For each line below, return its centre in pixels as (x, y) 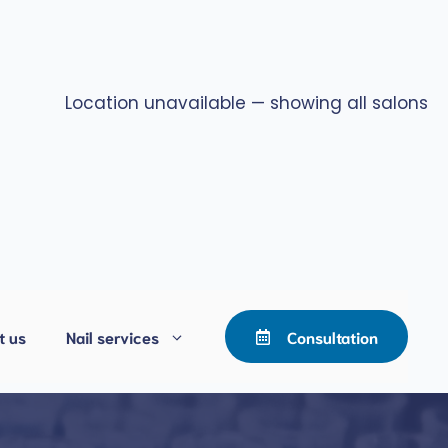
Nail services (112, 336)
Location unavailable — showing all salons (246, 103)
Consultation (332, 336)
